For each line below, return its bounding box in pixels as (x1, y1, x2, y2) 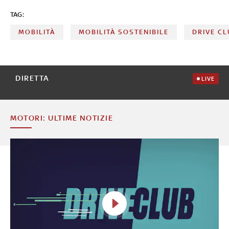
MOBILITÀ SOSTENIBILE (79, 28, 169, 36)
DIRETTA (15, 73, 50, 82)
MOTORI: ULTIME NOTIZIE (10, 113, 113, 122)
